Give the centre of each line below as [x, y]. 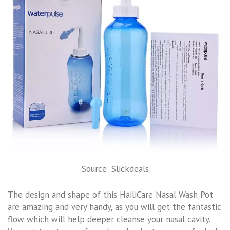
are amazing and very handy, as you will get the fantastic [114, 207]
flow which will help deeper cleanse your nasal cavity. [109, 219]
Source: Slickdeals [115, 169]
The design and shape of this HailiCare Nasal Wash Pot [110, 194]
